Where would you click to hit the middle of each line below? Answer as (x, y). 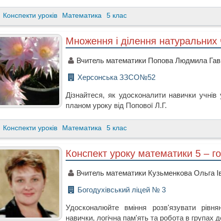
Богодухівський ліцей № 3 (122, 190)
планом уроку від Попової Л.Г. (116, 106)
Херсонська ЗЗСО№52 (117, 77)
